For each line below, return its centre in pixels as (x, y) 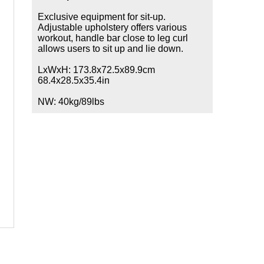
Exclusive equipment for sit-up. (102, 17)
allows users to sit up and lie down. (110, 49)
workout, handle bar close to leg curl (113, 38)
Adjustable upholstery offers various (112, 27)
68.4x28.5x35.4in (74, 80)
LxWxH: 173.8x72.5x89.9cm (96, 70)
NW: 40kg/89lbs (71, 102)
